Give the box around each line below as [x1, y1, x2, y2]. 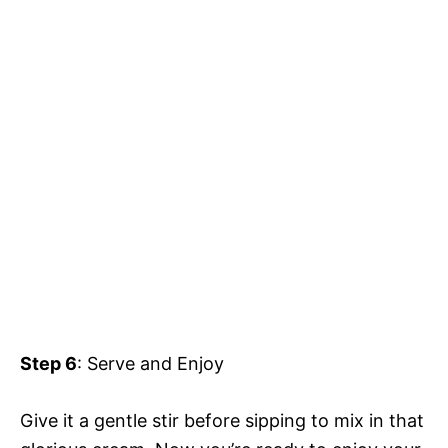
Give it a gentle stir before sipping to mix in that [20, 409, 424, 431]
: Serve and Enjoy [77, 352, 224, 374]
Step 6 [20, 352, 77, 374]
